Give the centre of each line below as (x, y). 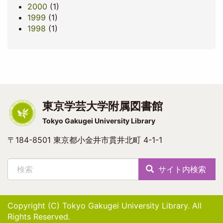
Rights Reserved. (39, 217)
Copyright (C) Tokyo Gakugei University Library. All (105, 206)
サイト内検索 (181, 169)
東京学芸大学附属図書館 (102, 106)
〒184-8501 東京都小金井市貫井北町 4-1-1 (85, 140)
